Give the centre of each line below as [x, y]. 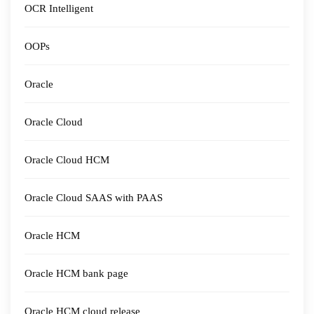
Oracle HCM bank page [76, 273]
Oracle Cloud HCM [67, 160]
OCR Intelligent [59, 8]
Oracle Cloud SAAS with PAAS [94, 198]
